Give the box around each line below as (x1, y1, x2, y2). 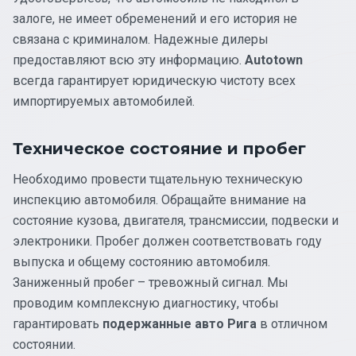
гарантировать (13, 315, 99, 331)
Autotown (245, 52, 303, 68)
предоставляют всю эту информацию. (13, 52, 245, 68)
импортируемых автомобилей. (13, 93, 195, 109)
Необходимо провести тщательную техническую (13, 171, 303, 187)
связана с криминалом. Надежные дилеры (13, 31, 269, 47)
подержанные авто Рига (99, 315, 257, 331)
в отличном (257, 315, 327, 331)
